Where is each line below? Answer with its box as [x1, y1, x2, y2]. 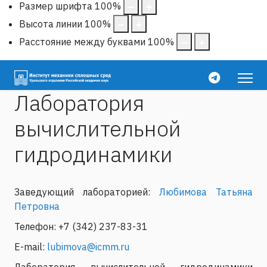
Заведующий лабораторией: [14, 185, 159, 198]
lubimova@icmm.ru [47, 240, 129, 253]
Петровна [14, 200, 60, 212]
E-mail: [14, 240, 47, 253]
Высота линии [19, 17, 82, 30]
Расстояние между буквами [19, 35, 145, 48]
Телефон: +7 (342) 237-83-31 [14, 220, 148, 232]
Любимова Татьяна [159, 185, 253, 198]
